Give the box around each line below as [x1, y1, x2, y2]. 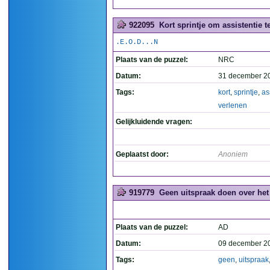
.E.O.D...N [116, 38, 158, 46]
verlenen [218, 101, 247, 110]
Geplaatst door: [116, 150, 169, 159]
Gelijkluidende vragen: [116, 118, 192, 126]
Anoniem [218, 150, 248, 159]
